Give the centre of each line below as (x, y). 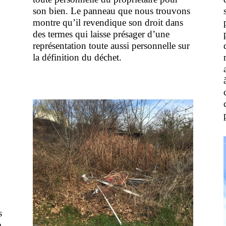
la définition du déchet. (77, 58)
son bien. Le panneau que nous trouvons (111, 11)
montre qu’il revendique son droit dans (108, 23)
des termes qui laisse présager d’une (101, 34)
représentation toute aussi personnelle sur (111, 46)
